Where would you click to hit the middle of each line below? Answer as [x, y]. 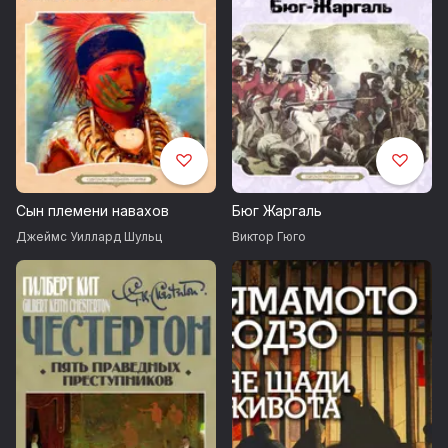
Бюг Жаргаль [277, 211]
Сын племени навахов [92, 211]
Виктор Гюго [269, 237]
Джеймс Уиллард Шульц [89, 237]
